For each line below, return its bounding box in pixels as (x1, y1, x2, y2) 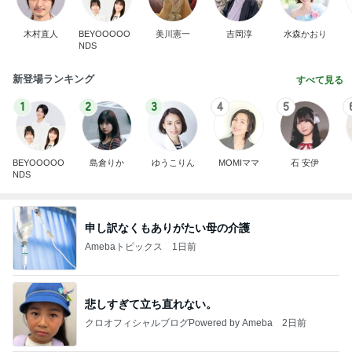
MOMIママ (218, 157, 259, 167)
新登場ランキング (13, 72, 94, 85)
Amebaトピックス (85, 241, 163, 253)
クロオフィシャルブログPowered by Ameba (85, 317, 273, 329)
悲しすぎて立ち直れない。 (85, 298, 217, 311)
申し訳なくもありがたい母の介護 (85, 222, 250, 235)
